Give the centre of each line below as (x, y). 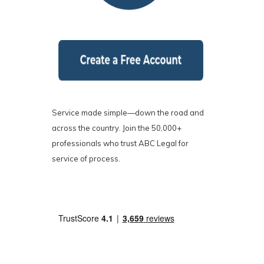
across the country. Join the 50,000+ (117, 128)
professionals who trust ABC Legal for (121, 143)
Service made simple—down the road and (128, 112)
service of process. (86, 158)
